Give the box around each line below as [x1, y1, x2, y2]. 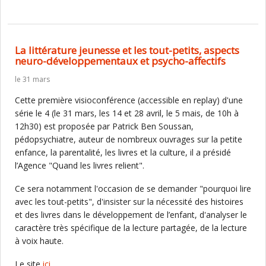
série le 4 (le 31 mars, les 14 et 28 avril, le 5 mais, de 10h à [15, 107, 239, 119]
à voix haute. [15, 235, 64, 246]
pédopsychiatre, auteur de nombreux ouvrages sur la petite [15, 134, 242, 145]
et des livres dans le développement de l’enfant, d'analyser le [15, 209, 247, 220]
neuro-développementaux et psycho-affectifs [15, 54, 226, 68]
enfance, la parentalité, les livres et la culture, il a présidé [15, 147, 231, 158]
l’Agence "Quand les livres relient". [15, 160, 147, 171]
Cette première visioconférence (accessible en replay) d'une [15, 94, 243, 106]
